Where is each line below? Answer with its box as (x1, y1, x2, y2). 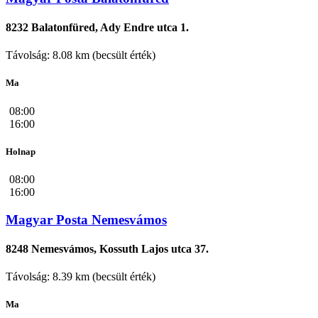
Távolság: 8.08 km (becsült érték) (6, 49, 155, 62)
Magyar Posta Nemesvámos (6, 212, 167, 227)
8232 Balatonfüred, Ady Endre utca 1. (6, 21, 189, 33)
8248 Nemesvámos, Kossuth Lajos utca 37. (6, 242, 209, 255)
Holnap (6, 146, 35, 157)
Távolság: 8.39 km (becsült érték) (6, 270, 155, 283)
